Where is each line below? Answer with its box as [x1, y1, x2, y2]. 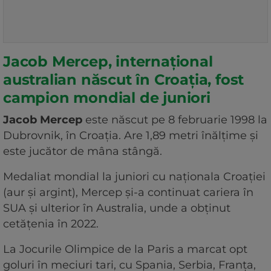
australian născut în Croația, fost [3, 71, 244, 89]
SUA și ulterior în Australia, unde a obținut [3, 201, 230, 215]
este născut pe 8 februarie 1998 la [82, 113, 267, 127]
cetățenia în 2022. [3, 217, 102, 231]
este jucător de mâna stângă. [3, 145, 165, 158]
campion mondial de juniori [3, 89, 211, 107]
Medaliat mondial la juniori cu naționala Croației [3, 170, 266, 184]
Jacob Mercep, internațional [3, 53, 213, 71]
